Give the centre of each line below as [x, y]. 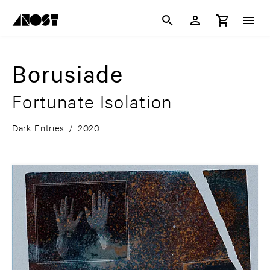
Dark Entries [39, 128]
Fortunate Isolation [92, 102]
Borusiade [68, 74]
